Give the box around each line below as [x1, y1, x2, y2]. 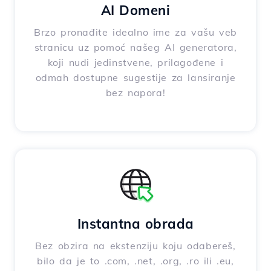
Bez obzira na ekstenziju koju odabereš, [35, 240, 236, 252]
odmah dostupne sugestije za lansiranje [35, 71, 236, 84]
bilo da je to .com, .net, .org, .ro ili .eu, [37, 255, 234, 267]
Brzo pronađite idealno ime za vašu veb [34, 26, 237, 39]
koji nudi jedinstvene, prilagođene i [47, 56, 224, 69]
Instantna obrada [77, 215, 194, 233]
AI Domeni [100, 2, 171, 19]
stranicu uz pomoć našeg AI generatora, [34, 41, 237, 54]
